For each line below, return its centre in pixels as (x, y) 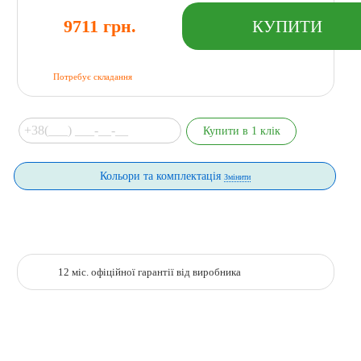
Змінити (237, 176)
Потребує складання (92, 76)
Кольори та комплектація (162, 175)
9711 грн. (100, 26)
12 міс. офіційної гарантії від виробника (149, 273)
